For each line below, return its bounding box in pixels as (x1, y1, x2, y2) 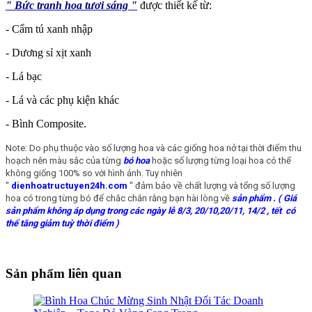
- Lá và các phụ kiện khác (6, 94, 119, 107)
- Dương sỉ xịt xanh (6, 47, 91, 59)
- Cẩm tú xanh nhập (6, 23, 93, 36)
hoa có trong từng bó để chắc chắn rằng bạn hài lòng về (6, 193, 232, 204)
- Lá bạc (6, 70, 42, 83)
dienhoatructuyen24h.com (11, 180, 127, 192)
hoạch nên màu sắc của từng (6, 155, 123, 166)
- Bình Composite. (6, 118, 86, 130)
